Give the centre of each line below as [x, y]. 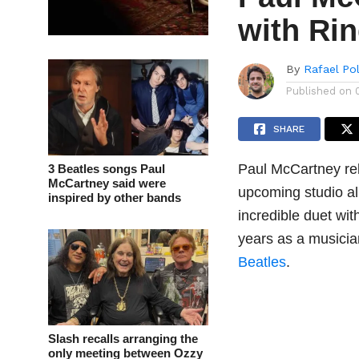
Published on [319, 91]
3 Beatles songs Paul [107, 169]
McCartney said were [107, 184]
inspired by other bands [115, 198]
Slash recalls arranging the [123, 339]
